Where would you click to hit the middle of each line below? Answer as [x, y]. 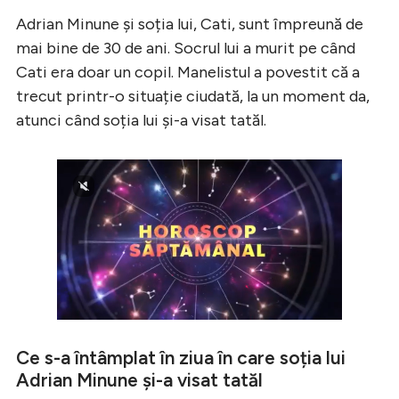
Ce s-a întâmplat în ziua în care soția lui [181, 357]
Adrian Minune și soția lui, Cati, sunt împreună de [190, 24]
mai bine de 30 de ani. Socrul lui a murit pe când [186, 48]
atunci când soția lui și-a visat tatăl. [141, 120]
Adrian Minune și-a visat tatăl [139, 379]
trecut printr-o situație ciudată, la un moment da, [193, 96]
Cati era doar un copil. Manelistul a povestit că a [188, 72]
